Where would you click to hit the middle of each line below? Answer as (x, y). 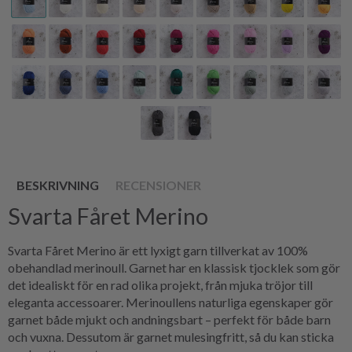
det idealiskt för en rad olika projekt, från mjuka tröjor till (160, 284)
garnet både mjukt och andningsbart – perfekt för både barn (169, 319)
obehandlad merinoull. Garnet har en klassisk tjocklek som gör (174, 267)
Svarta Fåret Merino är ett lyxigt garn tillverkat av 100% (158, 250)
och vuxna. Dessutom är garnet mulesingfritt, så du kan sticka (171, 336)
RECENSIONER (158, 185)
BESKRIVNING (58, 185)
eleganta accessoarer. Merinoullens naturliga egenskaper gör (170, 302)
